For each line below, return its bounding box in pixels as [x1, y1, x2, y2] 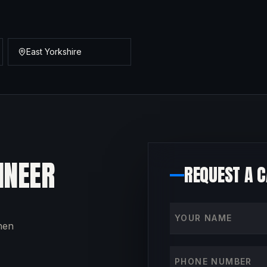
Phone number [169, 247, 238, 259]
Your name [169, 203, 219, 215]
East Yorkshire [26, 46, 82, 57]
